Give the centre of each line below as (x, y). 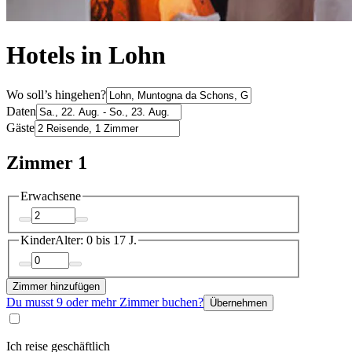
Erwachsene (51, 196)
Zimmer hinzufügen (56, 286)
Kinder (38, 240)
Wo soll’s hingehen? (56, 94)
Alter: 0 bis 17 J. (96, 240)
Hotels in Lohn (86, 55)
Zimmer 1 (47, 162)
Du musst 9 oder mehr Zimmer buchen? (105, 302)
